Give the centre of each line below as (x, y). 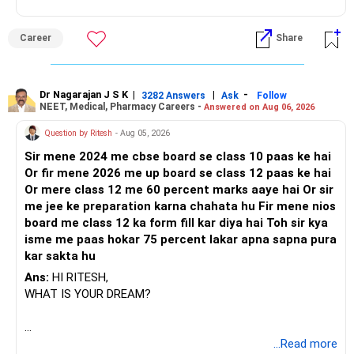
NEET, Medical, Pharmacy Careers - (122, 106)
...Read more (305, 344)
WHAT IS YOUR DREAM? (88, 294)
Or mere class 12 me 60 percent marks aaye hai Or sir (164, 190)
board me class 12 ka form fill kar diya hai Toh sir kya (145, 223)
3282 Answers (173, 95)
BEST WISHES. (62, 344)
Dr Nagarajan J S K (85, 95)
